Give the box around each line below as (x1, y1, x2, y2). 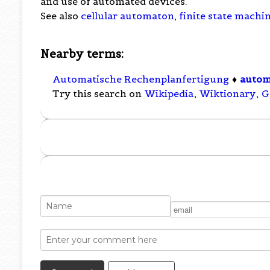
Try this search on (52, 87, 145, 100)
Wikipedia (145, 87, 194, 100)
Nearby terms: (40, 46, 124, 61)
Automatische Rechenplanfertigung (53, 73, 230, 86)
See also (40, 9, 81, 22)
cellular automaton (81, 9, 175, 22)
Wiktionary (199, 87, 256, 100)
